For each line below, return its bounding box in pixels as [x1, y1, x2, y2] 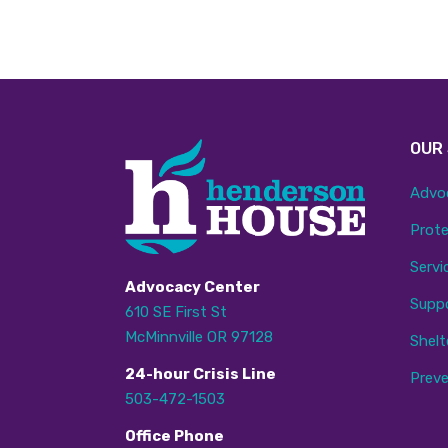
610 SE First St [124, 302, 227, 321]
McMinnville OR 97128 [124, 327, 273, 346]
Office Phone [124, 426, 224, 445]
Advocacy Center [124, 277, 260, 296]
